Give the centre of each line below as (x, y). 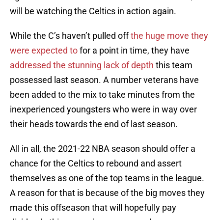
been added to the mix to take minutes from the (102, 95)
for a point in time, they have (134, 51)
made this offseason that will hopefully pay (93, 208)
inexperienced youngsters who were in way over (103, 110)
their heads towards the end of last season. (94, 124)
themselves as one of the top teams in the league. (107, 178)
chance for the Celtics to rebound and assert (96, 164)
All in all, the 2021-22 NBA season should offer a (103, 149)
